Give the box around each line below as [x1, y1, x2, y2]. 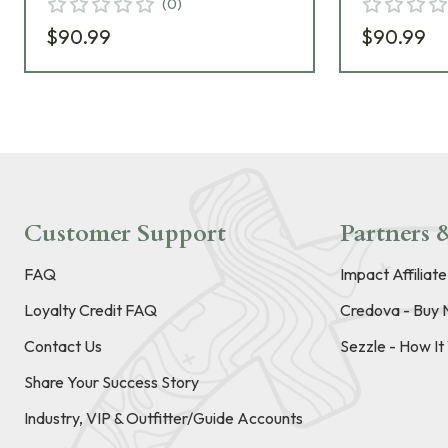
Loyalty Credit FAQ [24, 300, 157, 321]
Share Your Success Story [24, 372, 199, 393]
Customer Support [24, 217, 226, 251]
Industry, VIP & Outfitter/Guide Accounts [24, 408, 303, 429]
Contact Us [24, 336, 102, 357]
